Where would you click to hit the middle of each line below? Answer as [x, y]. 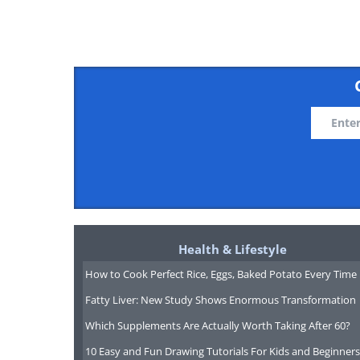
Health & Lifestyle [232, 249]
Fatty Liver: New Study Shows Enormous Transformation [220, 300]
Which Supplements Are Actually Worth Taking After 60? [217, 325]
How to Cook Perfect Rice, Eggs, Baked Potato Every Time [221, 274]
